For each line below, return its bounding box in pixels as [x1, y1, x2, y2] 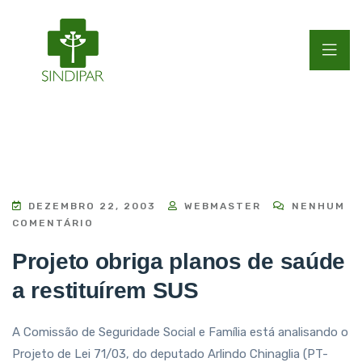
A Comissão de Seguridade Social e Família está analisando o [12, 325, 348, 339]
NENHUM [288, 200, 345, 212]
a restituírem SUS [12, 278, 199, 303]
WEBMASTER [180, 200, 261, 212]
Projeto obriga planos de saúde [12, 249, 346, 274]
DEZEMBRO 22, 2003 [24, 200, 160, 212]
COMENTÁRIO [12, 217, 94, 229]
